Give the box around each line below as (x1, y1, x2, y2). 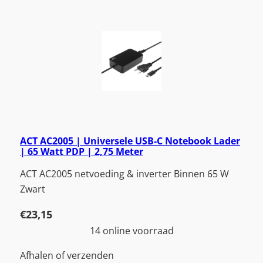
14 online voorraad (89, 224, 174, 238)
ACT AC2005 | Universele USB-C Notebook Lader (20, 134, 240, 147)
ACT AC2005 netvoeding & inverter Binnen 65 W (20, 167, 229, 180)
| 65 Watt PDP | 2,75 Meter (20, 144, 143, 158)
